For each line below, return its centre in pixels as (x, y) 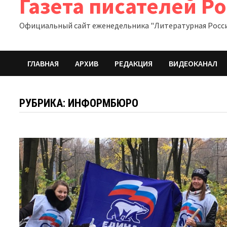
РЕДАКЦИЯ (134, 64)
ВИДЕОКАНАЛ (193, 64)
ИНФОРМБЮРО (103, 103)
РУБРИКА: (44, 103)
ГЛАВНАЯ (43, 64)
